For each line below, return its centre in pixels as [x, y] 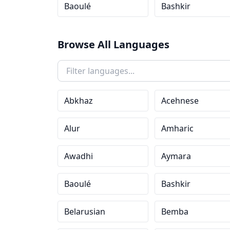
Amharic [177, 128]
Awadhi [79, 156]
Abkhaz [79, 101]
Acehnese [180, 101]
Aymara [176, 156]
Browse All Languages [113, 44]
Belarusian [85, 212]
